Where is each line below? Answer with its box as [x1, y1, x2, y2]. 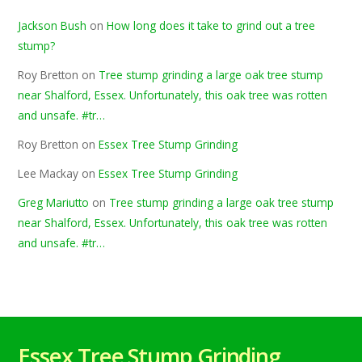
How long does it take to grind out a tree [107, 18, 316, 34]
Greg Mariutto [18, 195, 90, 211]
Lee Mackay [18, 166, 79, 182]
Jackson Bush [18, 18, 87, 34]
